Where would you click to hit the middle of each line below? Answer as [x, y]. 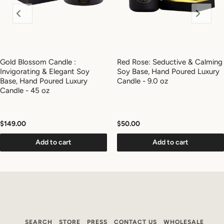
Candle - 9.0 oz [142, 81]
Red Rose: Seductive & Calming [170, 62]
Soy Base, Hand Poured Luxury [168, 71]
